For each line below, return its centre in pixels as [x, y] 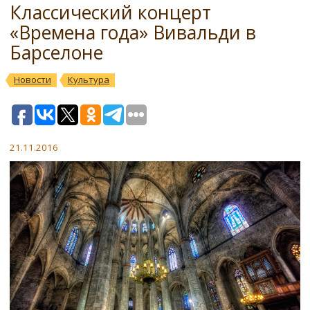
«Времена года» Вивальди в [133, 33]
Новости [33, 80]
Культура [89, 80]
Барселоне [56, 53]
